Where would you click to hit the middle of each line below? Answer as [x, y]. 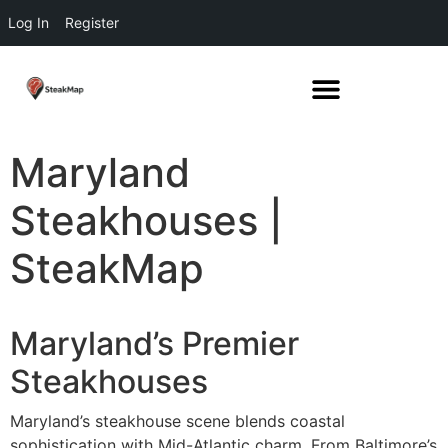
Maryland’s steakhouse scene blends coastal [177, 421]
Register [92, 22]
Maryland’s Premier [154, 343]
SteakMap [107, 268]
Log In [28, 22]
